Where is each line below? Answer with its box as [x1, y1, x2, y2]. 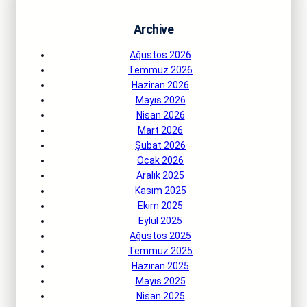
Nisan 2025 [136, 290, 185, 302]
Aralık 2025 [136, 169, 184, 181]
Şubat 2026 [135, 139, 186, 151]
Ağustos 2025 [130, 230, 191, 241]
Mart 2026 [138, 124, 183, 136]
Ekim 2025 [138, 199, 183, 211]
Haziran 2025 [132, 260, 189, 271]
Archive [133, 21, 174, 36]
